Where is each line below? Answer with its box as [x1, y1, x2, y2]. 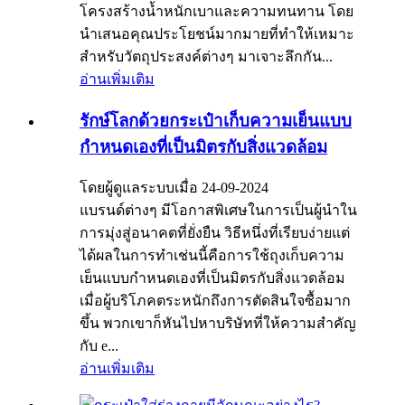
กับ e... [80, 338, 118, 354]
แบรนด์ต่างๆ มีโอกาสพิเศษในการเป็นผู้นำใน [80, 202, 357, 219]
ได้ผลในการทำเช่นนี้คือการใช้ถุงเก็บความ [80, 248, 344, 264]
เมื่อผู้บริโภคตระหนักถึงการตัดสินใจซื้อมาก [80, 293, 351, 309]
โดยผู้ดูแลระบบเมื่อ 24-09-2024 [80, 180, 268, 196]
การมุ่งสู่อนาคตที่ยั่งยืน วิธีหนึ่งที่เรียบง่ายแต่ [80, 225, 350, 241]
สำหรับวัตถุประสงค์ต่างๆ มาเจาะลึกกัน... [80, 49, 333, 65]
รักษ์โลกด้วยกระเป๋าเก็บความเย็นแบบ [80, 110, 352, 130]
